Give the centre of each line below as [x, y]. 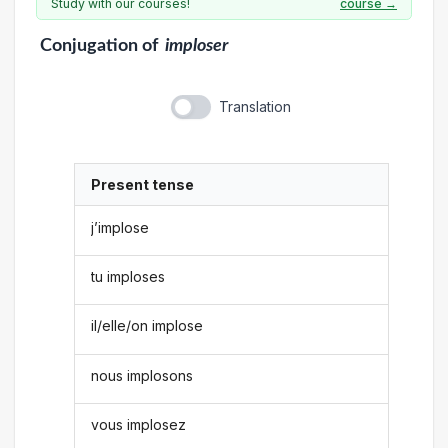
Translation [254, 106]
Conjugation [88, 45]
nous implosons [142, 375]
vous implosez [139, 425]
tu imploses [128, 276]
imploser [196, 45]
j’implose [120, 227]
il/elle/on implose [147, 326]
